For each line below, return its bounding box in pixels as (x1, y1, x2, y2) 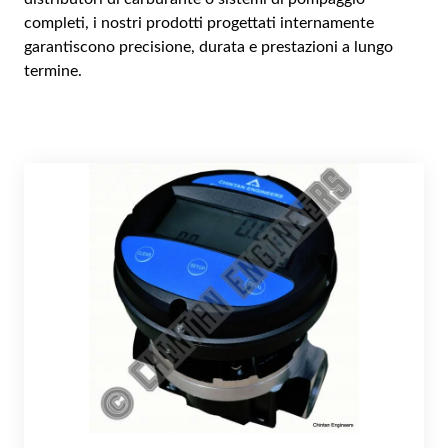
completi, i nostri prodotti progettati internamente (24, 14, 374, 31)
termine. (24, 62, 82, 79)
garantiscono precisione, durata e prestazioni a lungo (24, 38, 393, 55)
